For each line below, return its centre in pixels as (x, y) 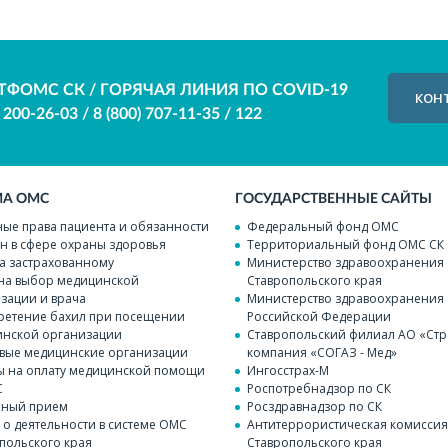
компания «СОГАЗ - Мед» (322, 353)
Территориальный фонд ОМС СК (346, 245)
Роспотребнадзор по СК (319, 389)
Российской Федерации (319, 317)
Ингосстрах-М (288, 371)
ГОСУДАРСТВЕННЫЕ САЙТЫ (334, 199)
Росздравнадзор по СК (315, 407)
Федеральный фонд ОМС (323, 227)
